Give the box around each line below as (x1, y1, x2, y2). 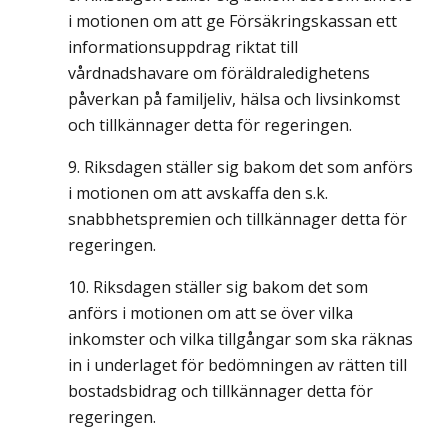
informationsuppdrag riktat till (68, 36, 298, 59)
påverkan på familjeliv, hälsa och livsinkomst (68, 88, 400, 111)
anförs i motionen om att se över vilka (68, 302, 353, 325)
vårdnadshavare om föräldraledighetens (68, 62, 370, 85)
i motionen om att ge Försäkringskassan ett (68, 10, 397, 33)
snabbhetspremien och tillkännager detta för (68, 208, 407, 231)
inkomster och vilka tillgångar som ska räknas (68, 328, 413, 351)
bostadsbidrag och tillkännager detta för (68, 380, 373, 403)
